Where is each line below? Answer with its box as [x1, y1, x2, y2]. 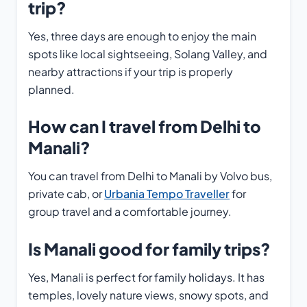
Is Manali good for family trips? [28, 238, 271, 259]
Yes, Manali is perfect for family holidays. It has [28, 269, 265, 284]
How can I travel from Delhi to [28, 116, 261, 137]
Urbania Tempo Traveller [104, 186, 230, 201]
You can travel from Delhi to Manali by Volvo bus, [28, 169, 272, 184]
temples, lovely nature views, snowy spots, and [28, 287, 269, 302]
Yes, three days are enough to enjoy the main [28, 28, 256, 43]
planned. [28, 82, 75, 97]
